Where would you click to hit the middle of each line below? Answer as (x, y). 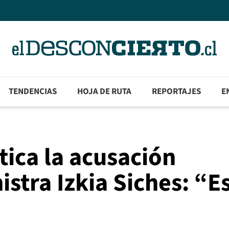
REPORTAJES (177, 92)
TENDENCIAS (33, 92)
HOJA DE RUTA (105, 92)
